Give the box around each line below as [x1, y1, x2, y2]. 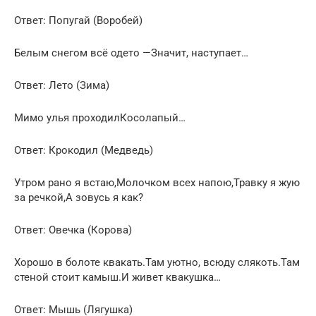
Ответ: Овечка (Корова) [14, 223, 132, 236]
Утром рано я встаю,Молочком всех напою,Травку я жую [14, 176, 300, 189]
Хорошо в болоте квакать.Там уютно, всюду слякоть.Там [14, 255, 300, 269]
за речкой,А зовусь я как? [14, 190, 143, 204]
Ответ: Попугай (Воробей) [14, 13, 142, 27]
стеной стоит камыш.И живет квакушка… [14, 270, 221, 284]
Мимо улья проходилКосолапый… [14, 111, 186, 124]
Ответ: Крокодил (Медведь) [14, 143, 153, 157]
